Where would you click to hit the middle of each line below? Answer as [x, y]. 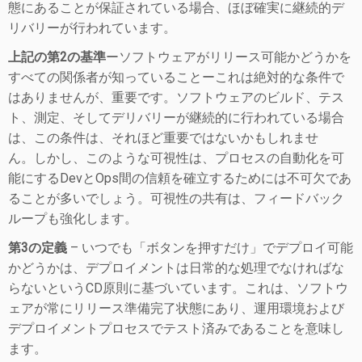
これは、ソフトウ [297, 288]
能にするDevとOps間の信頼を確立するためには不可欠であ [180, 178]
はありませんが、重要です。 [92, 97]
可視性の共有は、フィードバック [247, 198]
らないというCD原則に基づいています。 [126, 288]
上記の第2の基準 [57, 57]
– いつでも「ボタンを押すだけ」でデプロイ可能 [210, 248]
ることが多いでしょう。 [79, 198]
